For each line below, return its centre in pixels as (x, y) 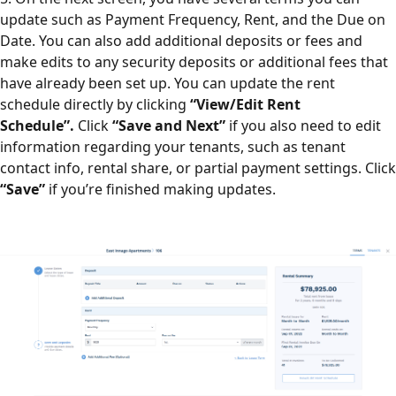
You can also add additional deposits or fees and (201, 40)
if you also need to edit (305, 125)
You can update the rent (255, 83)
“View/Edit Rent (245, 104)
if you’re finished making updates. (160, 189)
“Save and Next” (171, 125)
